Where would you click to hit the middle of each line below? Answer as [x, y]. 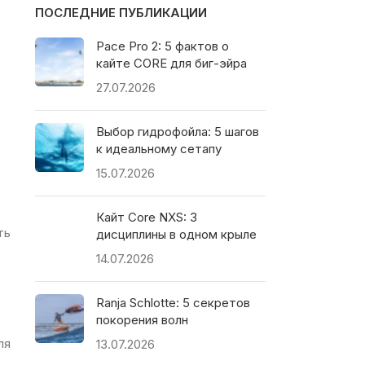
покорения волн [142, 320]
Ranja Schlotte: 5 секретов [173, 303]
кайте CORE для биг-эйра [171, 64]
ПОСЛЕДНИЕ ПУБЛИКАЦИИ [121, 13]
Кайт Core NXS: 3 [146, 218]
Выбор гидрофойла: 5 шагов [177, 132]
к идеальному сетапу [158, 149]
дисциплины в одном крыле [176, 235]
